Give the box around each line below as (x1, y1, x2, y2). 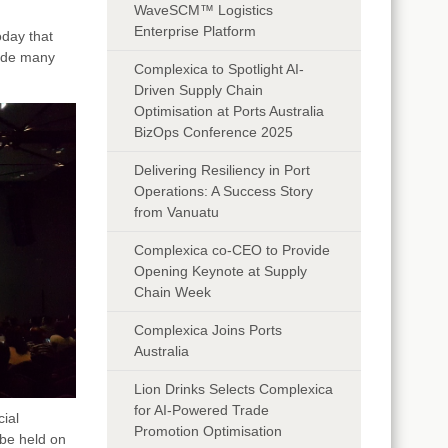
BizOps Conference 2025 (134, 123, 294, 140)
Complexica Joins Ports (134, 321, 283, 338)
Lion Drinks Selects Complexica (134, 380, 334, 397)
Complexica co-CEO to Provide (134, 241, 331, 258)
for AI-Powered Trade (134, 401, 270, 418)
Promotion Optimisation (134, 422, 283, 439)
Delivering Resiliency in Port (134, 161, 311, 178)
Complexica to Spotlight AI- (134, 60, 305, 77)
